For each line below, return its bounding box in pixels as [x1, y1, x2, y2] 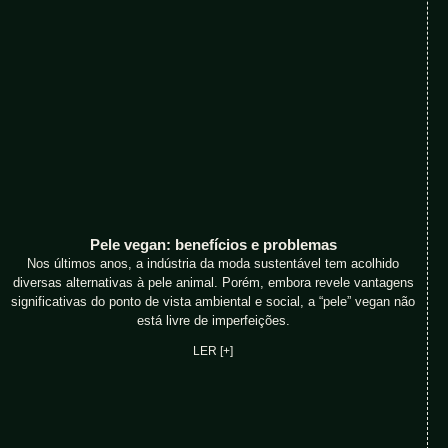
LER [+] [193, 343, 234, 358]
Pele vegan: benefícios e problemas [89, 235, 337, 253]
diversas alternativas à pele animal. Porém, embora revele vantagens [12, 274, 414, 290]
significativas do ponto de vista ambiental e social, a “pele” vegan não [11, 293, 416, 309]
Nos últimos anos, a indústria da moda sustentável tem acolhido [27, 255, 400, 271]
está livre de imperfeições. [136, 312, 290, 328]
